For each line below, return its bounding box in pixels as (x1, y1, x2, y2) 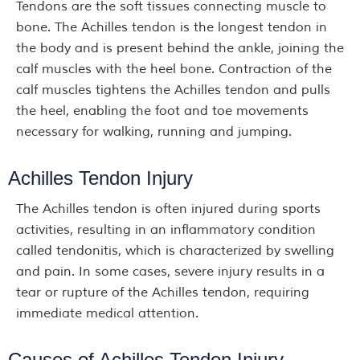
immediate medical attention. (16, 305, 198, 321)
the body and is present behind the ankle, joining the (16, 40, 344, 56)
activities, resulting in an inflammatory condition (16, 222, 316, 238)
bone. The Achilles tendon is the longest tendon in (16, 19, 327, 35)
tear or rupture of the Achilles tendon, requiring (16, 284, 309, 301)
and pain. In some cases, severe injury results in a (16, 264, 325, 280)
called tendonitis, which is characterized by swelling (16, 243, 334, 259)
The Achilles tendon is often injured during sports (16, 201, 321, 217)
